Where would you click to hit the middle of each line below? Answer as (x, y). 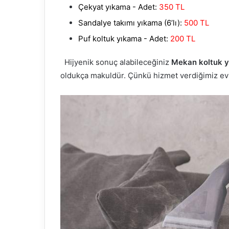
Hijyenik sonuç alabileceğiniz (118, 62)
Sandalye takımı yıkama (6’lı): (130, 23)
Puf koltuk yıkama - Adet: (123, 39)
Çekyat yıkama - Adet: (118, 7)
